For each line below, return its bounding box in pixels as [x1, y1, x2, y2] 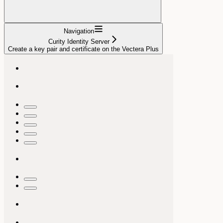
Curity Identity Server [48, 37, 110, 45]
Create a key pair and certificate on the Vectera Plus [8, 45, 159, 53]
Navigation [64, 27, 94, 35]
